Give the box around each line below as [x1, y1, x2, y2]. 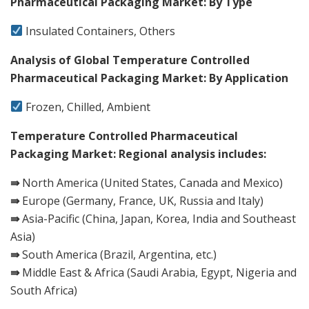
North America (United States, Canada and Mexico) [19, 175, 283, 190]
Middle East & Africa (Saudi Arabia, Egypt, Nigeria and [19, 264, 297, 280]
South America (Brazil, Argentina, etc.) [19, 246, 217, 262]
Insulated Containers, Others [23, 23, 176, 39]
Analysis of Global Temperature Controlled [10, 52, 250, 68]
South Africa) [10, 282, 77, 298]
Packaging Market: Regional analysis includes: [10, 146, 266, 161]
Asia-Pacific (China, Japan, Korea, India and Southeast [19, 210, 296, 226]
